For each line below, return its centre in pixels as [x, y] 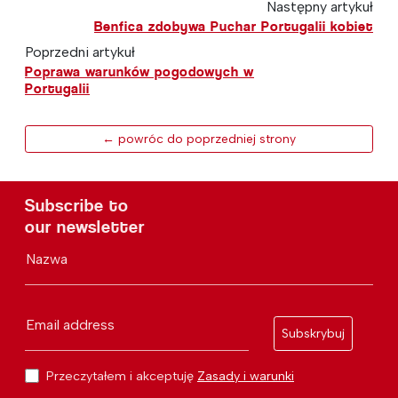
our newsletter [85, 227]
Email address [70, 324]
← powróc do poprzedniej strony [199, 139]
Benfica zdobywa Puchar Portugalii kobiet [233, 26]
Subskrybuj [313, 333]
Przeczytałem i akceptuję [122, 375]
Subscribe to [77, 205]
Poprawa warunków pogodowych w [139, 71]
